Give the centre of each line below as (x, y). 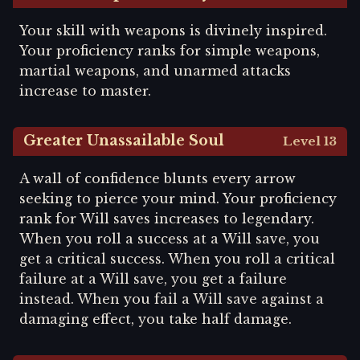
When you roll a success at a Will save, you (170, 239)
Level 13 (309, 141)
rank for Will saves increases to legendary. (167, 219)
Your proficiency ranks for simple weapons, (170, 50)
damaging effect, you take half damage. (155, 319)
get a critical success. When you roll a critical (177, 259)
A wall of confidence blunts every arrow (157, 179)
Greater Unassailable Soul (124, 141)
